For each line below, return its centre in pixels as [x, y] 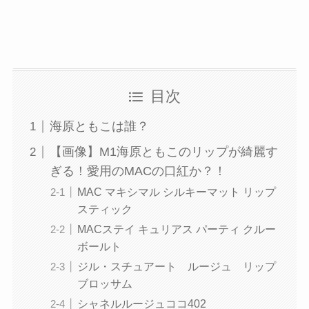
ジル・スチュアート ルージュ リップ [176, 267]
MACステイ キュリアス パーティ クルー [176, 229]
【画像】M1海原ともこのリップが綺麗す [163, 152]
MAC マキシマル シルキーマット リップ [176, 192]
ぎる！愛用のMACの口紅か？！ [138, 171]
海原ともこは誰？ [99, 127]
